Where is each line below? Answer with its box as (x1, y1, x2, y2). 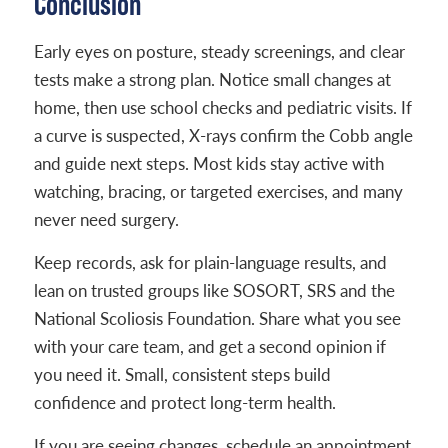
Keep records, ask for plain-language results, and (33, 251, 387, 274)
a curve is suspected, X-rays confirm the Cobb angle (33, 124, 413, 147)
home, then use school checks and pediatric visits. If (33, 96, 412, 119)
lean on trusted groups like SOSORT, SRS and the (33, 279, 395, 302)
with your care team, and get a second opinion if (33, 335, 386, 358)
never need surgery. (33, 208, 179, 231)
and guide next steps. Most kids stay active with (33, 152, 384, 175)
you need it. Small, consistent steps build (33, 363, 331, 386)
